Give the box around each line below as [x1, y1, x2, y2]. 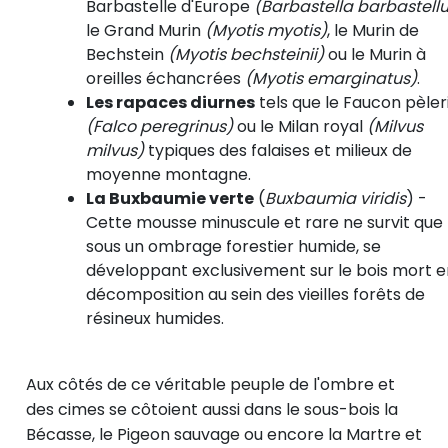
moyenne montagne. [86, 163, 251, 187]
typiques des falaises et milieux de [144, 139, 412, 163]
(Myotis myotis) [205, 19, 327, 43]
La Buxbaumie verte [86, 187, 254, 211]
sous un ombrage [86, 235, 222, 259]
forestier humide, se [222, 235, 381, 259]
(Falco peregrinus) [86, 115, 233, 139]
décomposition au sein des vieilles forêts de [86, 283, 425, 307]
